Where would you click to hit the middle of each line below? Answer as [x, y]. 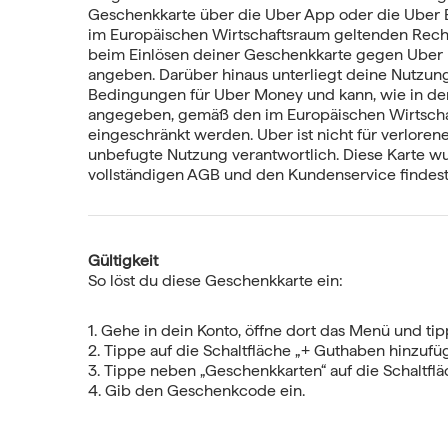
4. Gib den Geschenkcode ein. [196, 390]
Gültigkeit [123, 260]
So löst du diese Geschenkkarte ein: [215, 280]
